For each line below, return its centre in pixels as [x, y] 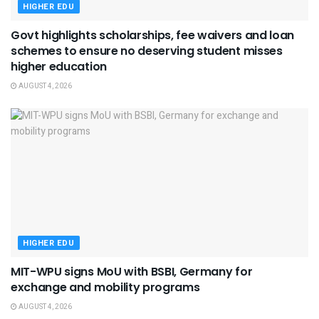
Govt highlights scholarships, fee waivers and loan [152, 35]
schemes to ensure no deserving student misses [147, 51]
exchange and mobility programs [105, 287]
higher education [59, 66]
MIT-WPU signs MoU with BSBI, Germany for [132, 271]
